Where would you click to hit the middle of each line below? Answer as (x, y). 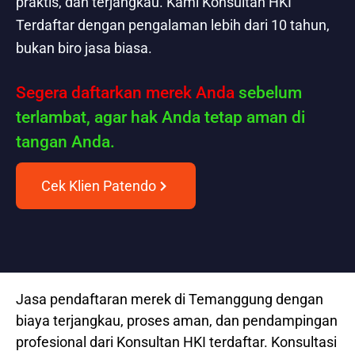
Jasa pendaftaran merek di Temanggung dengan (170, 300)
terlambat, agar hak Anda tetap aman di (160, 118)
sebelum (268, 93)
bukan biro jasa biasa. (84, 48)
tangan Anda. (65, 142)
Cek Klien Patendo (99, 186)
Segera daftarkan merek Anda (125, 93)
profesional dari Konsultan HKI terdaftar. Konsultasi (176, 342)
